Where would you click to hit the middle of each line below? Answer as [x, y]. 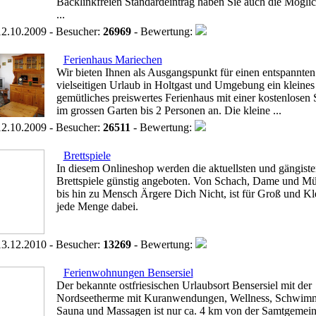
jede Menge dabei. [97, 206]
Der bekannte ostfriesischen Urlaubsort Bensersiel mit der [184, 285]
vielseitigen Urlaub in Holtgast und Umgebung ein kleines [185, 85]
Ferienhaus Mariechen [113, 60]
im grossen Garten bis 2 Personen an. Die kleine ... [169, 110]
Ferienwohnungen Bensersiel [128, 273]
